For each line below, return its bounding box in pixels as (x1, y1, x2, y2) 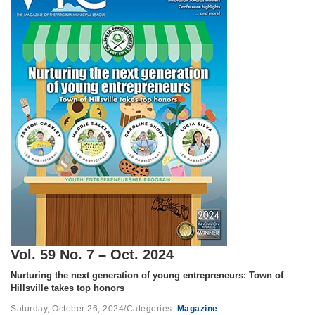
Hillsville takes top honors (11, 283, 124, 294)
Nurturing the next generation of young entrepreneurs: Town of (11, 270, 283, 281)
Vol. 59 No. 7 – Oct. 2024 (11, 247, 174, 263)
